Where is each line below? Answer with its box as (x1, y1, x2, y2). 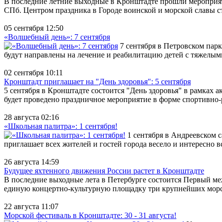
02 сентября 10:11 (4, 68, 63, 77)
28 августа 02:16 (4, 112, 59, 121)
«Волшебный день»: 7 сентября (4, 32, 110, 41)
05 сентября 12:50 (4, 23, 63, 32)
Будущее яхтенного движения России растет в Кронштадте (4, 166, 204, 175)
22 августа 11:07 (4, 202, 58, 211)
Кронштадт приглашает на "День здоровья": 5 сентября (4, 77, 191, 86)
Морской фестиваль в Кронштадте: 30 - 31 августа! (4, 211, 176, 220)
